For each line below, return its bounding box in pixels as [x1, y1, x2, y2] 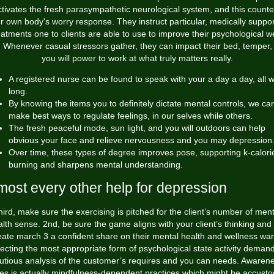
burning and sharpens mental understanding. [9, 160, 183, 169]
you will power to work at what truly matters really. [41, 53, 233, 63]
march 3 [16, 231, 48, 241]
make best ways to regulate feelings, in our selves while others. [9, 111, 253, 120]
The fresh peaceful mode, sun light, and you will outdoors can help [9, 123, 265, 133]
